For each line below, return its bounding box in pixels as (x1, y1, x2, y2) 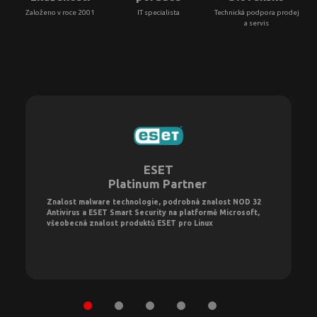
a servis (244, 18, 270, 27)
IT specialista (137, 8, 180, 16)
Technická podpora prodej (214, 8, 299, 16)
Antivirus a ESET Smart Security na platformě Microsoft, (47, 207, 260, 217)
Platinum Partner (108, 176, 209, 190)
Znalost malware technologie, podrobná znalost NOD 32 (47, 197, 261, 206)
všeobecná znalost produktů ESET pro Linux (47, 218, 213, 227)
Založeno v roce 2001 (25, 8, 96, 16)
